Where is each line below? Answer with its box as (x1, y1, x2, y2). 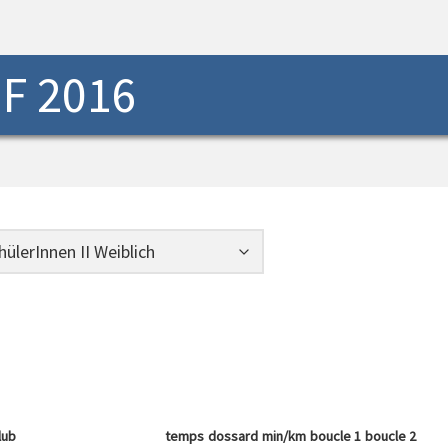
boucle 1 (310, 427, 361, 445)
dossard (208, 427, 258, 445)
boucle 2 (365, 427, 416, 445)
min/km (262, 427, 306, 445)
